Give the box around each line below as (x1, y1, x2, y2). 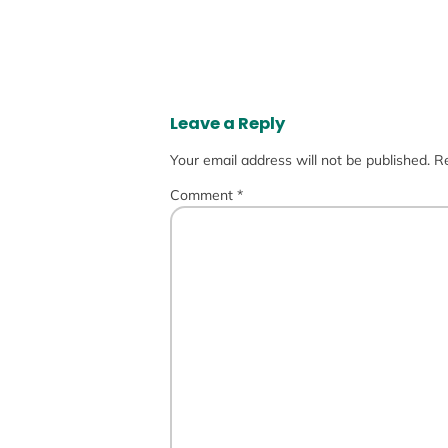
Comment (169, 186, 237, 205)
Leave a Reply (169, 112, 285, 136)
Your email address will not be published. (169, 151, 430, 170)
